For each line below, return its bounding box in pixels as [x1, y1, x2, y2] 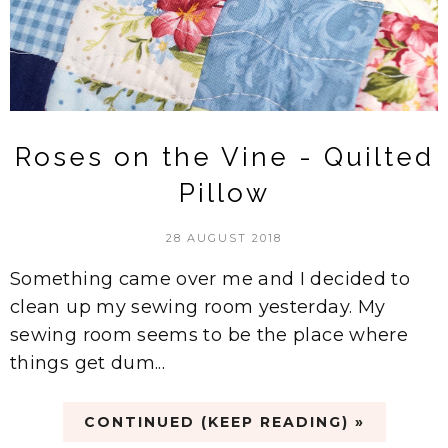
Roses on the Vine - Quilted [14, 141, 434, 172]
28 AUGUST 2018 [166, 230, 282, 245]
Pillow [178, 177, 270, 208]
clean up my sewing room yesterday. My [10, 295, 386, 318]
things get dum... [10, 351, 166, 374]
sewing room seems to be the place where [10, 323, 409, 346]
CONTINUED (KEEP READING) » [83, 412, 365, 431]
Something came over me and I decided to [10, 267, 411, 290]
